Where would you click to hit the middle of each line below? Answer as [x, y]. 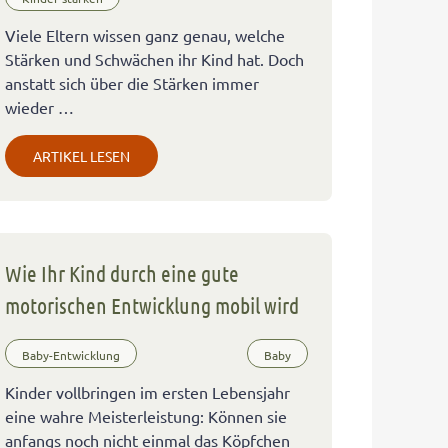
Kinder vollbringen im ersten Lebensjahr [148, 392]
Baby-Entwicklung [71, 355]
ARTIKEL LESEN [82, 156]
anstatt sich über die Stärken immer [132, 83]
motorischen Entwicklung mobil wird [152, 305]
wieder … [40, 107]
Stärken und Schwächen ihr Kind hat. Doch [155, 59]
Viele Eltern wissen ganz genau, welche [145, 35]
